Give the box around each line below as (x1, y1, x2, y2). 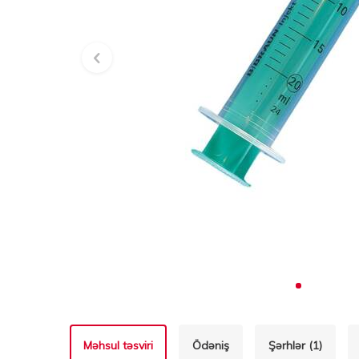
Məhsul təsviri (83, 338, 153, 353)
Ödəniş (192, 338, 229, 353)
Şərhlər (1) (268, 338, 322, 353)
